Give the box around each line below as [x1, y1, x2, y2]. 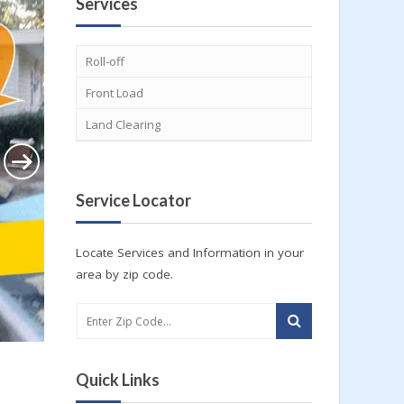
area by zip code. [75, 266, 173, 282]
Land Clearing [85, 116, 161, 133]
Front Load [85, 85, 143, 101]
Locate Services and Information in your [75, 244, 304, 261]
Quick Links [75, 370, 160, 390]
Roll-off [85, 53, 124, 69]
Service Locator [75, 190, 191, 210]
